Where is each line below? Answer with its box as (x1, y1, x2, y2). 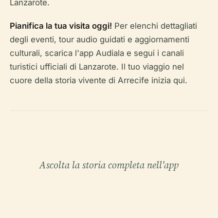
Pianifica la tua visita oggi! (10, 21, 112, 31)
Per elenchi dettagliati (112, 21, 197, 31)
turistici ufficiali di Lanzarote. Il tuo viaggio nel (10, 62, 184, 72)
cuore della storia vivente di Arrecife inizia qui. (10, 75, 187, 85)
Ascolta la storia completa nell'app (39, 158, 179, 172)
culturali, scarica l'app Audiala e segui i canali (10, 48, 184, 58)
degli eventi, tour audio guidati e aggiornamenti (10, 35, 189, 44)
